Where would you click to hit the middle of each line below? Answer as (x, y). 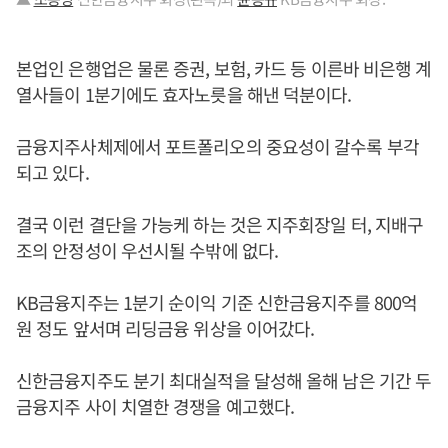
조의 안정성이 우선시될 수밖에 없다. (147, 250)
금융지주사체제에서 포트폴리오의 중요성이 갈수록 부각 (217, 146)
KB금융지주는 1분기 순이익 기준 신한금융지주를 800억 (217, 302)
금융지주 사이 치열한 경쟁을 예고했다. (155, 406)
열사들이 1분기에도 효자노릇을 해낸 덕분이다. (184, 94)
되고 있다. (52, 172)
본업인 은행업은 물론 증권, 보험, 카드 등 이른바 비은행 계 (224, 68)
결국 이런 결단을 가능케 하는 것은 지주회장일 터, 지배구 (220, 224)
